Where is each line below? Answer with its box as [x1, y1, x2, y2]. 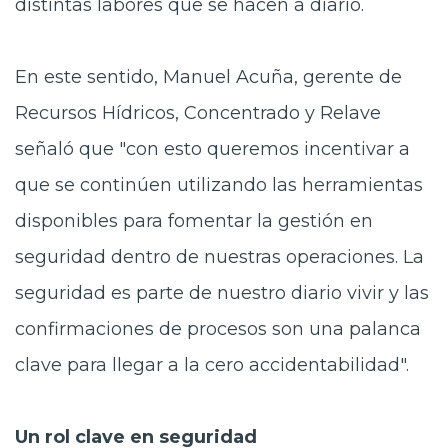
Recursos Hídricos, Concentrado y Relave [15, 101, 381, 124]
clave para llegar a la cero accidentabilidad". [15, 353, 409, 376]
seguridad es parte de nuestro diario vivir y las [15, 281, 429, 304]
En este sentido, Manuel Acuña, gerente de [15, 65, 402, 88]
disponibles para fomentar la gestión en [15, 209, 373, 232]
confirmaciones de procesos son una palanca [15, 317, 421, 340]
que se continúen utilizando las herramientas [15, 173, 423, 196]
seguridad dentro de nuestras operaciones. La [15, 245, 424, 268]
